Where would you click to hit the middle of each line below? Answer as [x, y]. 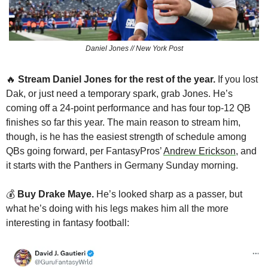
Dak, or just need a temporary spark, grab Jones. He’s [119, 94]
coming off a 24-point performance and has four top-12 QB [128, 108]
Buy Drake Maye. [56, 194]
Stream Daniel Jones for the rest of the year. [117, 80]
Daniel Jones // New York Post [134, 49]
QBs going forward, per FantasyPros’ [85, 151]
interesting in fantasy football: [68, 223]
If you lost [237, 80]
